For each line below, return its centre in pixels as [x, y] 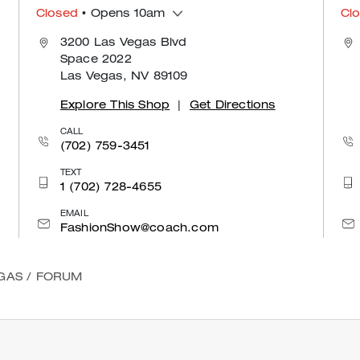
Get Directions [232, 106]
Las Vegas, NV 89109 [124, 77]
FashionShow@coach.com [139, 229]
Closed [57, 14]
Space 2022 [96, 60]
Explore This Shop [115, 106]
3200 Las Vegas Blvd [123, 43]
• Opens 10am [122, 14]
